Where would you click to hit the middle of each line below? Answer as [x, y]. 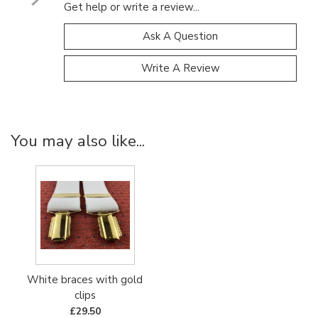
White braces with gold [85, 279]
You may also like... [78, 141]
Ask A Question [180, 36]
